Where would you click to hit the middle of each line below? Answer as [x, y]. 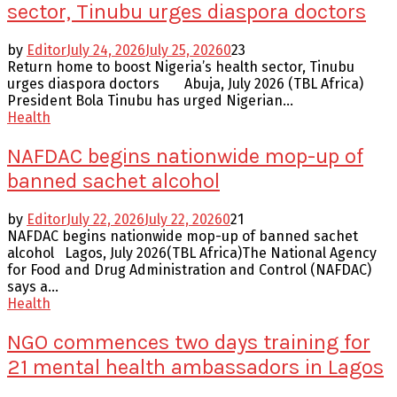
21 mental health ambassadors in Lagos [195, 366]
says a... [33, 286]
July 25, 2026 [184, 51]
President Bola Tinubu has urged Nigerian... [150, 101]
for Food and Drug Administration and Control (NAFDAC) [189, 269]
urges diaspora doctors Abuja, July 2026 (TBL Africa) [185, 84]
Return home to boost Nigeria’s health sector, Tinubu [181, 67]
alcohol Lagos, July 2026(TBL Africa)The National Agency [192, 253]
